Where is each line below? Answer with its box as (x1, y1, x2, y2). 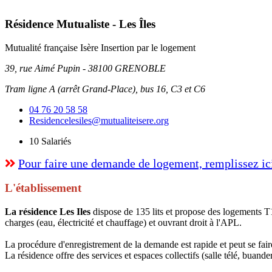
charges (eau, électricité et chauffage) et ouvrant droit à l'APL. (5, 217, 242, 228)
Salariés (39, 135, 71, 146)
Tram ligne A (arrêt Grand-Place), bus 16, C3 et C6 (5, 83, 205, 94)
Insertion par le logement (101, 42, 195, 53)
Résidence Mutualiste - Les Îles (5, 17, 155, 30)
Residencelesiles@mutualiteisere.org (29, 115, 169, 126)
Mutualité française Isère (5, 42, 98, 53)
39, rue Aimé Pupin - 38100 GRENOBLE (5, 63, 166, 73)
